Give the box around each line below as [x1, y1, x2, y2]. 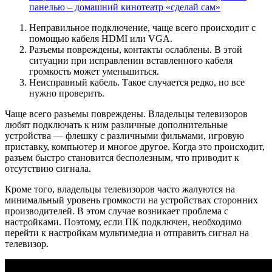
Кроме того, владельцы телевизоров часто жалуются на [5, 183, 235, 194]
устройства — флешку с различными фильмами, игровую [5, 130, 244, 141]
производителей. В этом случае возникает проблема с [5, 205, 228, 216]
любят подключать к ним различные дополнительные [5, 119, 228, 130]
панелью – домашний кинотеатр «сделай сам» [29, 1, 220, 12]
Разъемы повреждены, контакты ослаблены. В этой [29, 44, 242, 55]
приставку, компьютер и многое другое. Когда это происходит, [5, 141, 265, 152]
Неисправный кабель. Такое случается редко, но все [29, 76, 245, 87]
